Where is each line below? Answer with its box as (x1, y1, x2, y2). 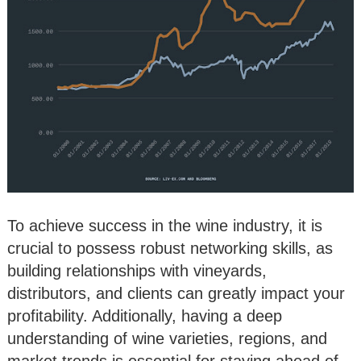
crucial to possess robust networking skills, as (7, 239, 333, 257)
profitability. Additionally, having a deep (7, 306, 282, 325)
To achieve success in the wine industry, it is (7, 216, 322, 234)
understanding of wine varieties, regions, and (7, 329, 327, 347)
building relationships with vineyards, (7, 261, 267, 280)
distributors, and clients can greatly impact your (7, 284, 345, 302)
